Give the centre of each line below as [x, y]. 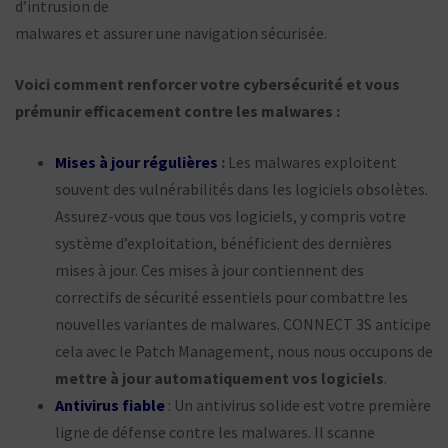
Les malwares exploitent [311, 161]
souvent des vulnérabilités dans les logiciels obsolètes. [241, 188]
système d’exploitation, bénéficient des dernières [223, 242]
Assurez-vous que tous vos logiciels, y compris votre [230, 215]
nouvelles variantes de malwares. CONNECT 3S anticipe [243, 323]
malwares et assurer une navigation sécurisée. [171, 32]
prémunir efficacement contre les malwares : [177, 110]
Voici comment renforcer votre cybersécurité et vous [207, 83]
